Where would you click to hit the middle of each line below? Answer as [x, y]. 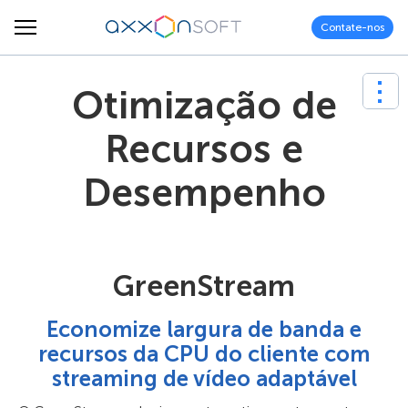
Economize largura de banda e [204, 329]
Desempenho [204, 193]
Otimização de [204, 106]
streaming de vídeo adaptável [204, 378]
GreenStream [204, 286]
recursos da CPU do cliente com [204, 354]
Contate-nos [352, 27]
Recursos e [204, 149]
